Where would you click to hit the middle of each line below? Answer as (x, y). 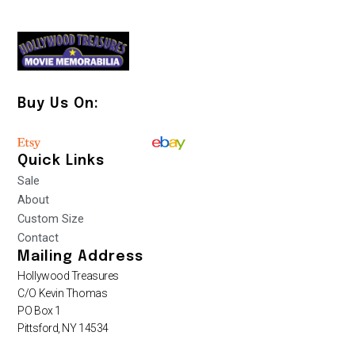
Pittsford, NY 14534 (63, 328)
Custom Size (51, 219)
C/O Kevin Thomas (63, 294)
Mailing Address (81, 257)
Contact (38, 238)
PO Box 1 (39, 311)
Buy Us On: (59, 103)
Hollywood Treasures (68, 276)
